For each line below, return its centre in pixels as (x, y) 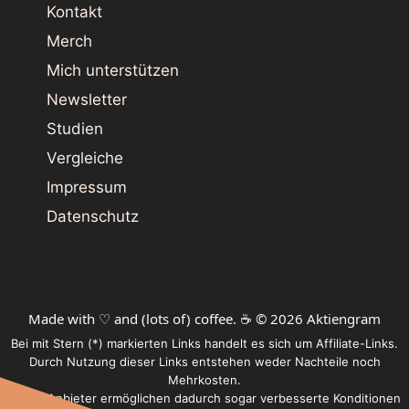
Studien (75, 128)
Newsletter (87, 99)
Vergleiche (85, 157)
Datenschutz (93, 216)
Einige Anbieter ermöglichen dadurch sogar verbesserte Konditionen (204, 398)
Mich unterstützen (113, 70)
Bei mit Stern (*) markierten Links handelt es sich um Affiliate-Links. (204, 343)
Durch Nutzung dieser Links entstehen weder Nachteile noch (204, 361)
